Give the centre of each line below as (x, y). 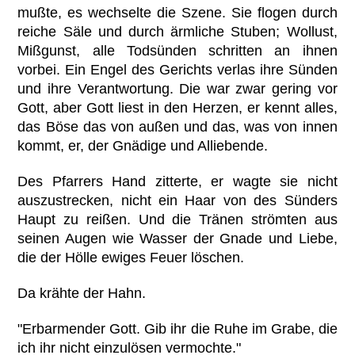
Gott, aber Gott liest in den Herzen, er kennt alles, (177, 107)
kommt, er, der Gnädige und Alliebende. (143, 145)
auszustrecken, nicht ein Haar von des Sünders (177, 201)
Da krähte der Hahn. (82, 294)
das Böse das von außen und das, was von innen (177, 126)
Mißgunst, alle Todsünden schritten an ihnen (177, 50)
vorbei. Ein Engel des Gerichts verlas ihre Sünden (177, 69)
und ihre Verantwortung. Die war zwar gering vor (177, 88)
